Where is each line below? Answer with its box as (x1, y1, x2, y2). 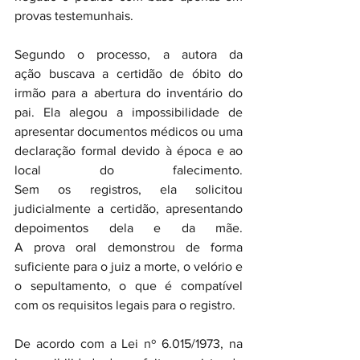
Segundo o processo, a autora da (14, 47, 243, 61)
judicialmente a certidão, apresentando (14, 202, 243, 215)
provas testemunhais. (14, 9, 133, 22)
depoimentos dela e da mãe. (14, 221, 243, 235)
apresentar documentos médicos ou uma (14, 125, 243, 138)
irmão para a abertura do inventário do (14, 86, 243, 100)
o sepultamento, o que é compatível (14, 279, 243, 292)
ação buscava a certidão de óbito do (14, 67, 243, 80)
